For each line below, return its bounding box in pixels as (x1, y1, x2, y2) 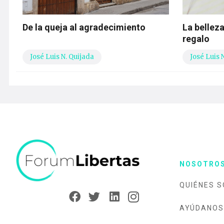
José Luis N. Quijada (30, 52, 94, 61)
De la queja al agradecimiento (22, 22, 145, 33)
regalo (182, 33, 210, 44)
